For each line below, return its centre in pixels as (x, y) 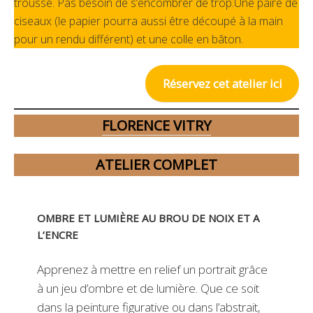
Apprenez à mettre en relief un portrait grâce (152, 270)
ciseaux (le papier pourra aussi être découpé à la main (148, 21)
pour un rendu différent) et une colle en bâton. (129, 39)
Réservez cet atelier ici (222, 84)
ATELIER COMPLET (156, 165)
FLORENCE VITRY (156, 126)
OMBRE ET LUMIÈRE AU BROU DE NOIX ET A (148, 218)
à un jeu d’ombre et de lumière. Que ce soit (148, 289)
